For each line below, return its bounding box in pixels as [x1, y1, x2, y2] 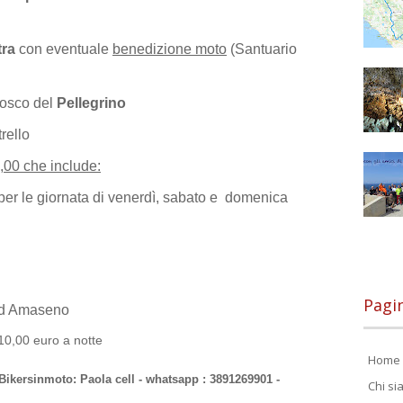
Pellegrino [57, 95, 130, 111]
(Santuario [230, 41, 297, 57]
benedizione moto [112, 41, 227, 57]
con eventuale [15, 41, 112, 57]
